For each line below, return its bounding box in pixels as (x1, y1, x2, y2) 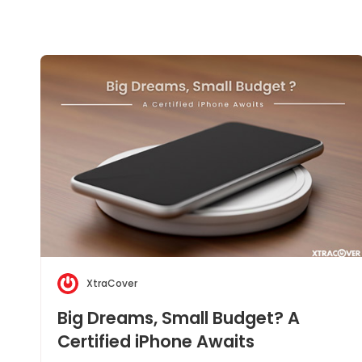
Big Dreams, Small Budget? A (57, 306, 300, 330)
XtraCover (86, 276, 137, 290)
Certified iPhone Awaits (57, 330, 255, 353)
